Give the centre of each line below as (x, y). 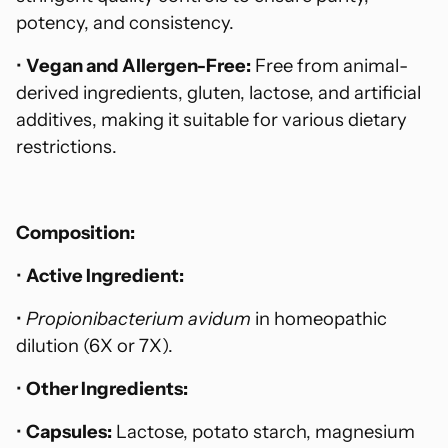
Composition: (75, 233)
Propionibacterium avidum (138, 319)
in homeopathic (319, 319)
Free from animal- (329, 66)
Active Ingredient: (105, 276)
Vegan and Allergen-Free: (138, 66)
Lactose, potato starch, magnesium (263, 432)
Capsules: (69, 432)
